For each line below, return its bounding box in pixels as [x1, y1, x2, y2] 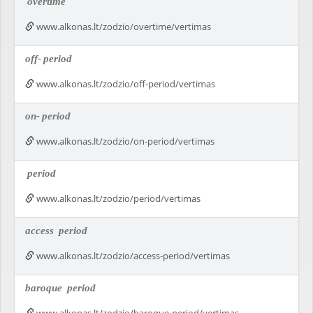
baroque [25, 282, 65, 293]
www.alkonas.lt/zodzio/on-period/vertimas [34, 135, 214, 147]
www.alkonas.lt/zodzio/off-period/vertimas [34, 78, 215, 90]
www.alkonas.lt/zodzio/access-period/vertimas [34, 249, 230, 262]
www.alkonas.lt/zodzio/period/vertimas [34, 192, 201, 205]
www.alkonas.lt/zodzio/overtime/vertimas [34, 20, 211, 33]
